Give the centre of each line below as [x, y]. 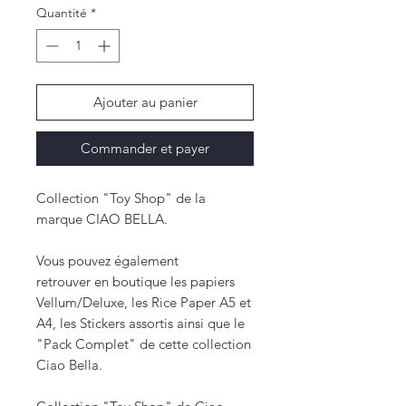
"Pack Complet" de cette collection [144, 344]
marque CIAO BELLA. [102, 219]
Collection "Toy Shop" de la [121, 198]
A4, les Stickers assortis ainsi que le [140, 324]
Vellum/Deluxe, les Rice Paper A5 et [144, 303]
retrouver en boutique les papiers [135, 282]
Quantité [62, 13]
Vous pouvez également [107, 261]
